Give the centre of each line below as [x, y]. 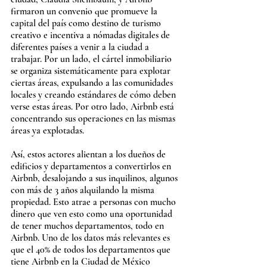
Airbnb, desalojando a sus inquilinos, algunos [95, 178]
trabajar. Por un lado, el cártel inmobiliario [92, 59]
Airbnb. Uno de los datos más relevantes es [91, 237]
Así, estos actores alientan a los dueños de [89, 154]
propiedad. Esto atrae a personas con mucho [94, 202]
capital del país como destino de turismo [87, 23]
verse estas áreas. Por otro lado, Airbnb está [94, 106]
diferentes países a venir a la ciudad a [81, 47]
